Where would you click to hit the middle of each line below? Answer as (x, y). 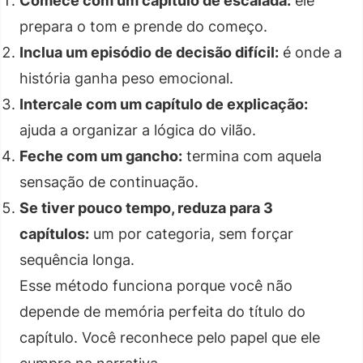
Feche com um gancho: (101, 156)
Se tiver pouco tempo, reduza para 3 (146, 207)
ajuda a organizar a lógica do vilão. (138, 130)
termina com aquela (252, 156)
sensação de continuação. (109, 181)
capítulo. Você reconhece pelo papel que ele (170, 337)
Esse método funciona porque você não (156, 285)
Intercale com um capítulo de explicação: (164, 104)
